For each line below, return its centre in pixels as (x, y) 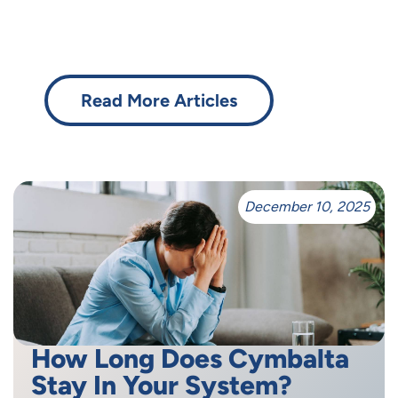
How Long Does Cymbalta (190, 358)
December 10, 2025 (307, 206)
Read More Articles (159, 100)
